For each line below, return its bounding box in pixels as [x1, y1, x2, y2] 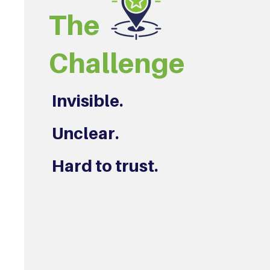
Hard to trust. [51, 156, 158, 175]
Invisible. [51, 91, 123, 110]
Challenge [48, 46, 184, 79]
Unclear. [51, 124, 119, 143]
